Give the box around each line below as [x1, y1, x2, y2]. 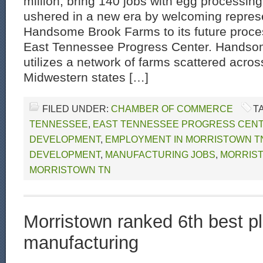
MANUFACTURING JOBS [105, 149, 215, 160]
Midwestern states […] [23, 70, 149, 84]
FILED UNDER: [42, 103, 111, 114]
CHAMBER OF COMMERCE [111, 103, 233, 114]
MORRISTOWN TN [29, 164, 111, 175]
